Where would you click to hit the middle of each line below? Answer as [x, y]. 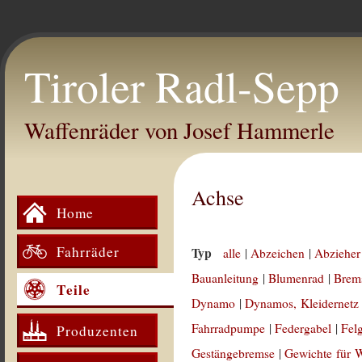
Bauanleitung [225, 278]
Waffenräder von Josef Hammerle [179, 130]
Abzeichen [278, 253]
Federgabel [303, 328]
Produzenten [97, 330]
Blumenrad [297, 278]
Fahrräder [88, 251]
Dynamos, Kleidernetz [302, 303]
